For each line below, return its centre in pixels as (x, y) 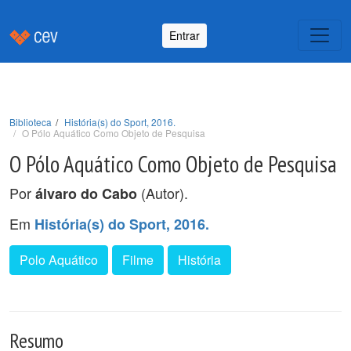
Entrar (185, 35)
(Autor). (163, 193)
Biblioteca (31, 122)
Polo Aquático (59, 260)
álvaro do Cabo (86, 194)
